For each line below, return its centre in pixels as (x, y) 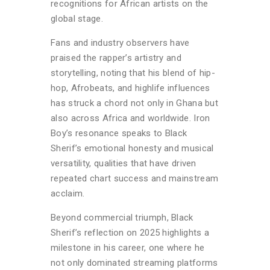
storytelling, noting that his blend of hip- (133, 73)
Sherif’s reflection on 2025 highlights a (130, 232)
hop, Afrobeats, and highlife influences (130, 88)
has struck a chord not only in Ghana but (135, 103)
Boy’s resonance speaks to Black (119, 133)
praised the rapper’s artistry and (116, 58)
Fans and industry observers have (120, 42)
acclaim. (68, 193)
